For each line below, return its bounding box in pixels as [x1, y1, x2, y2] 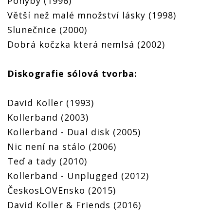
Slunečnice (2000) [7, 24, 87, 36]
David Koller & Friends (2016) [7, 199, 141, 211]
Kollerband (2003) [7, 111, 89, 124]
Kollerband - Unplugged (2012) [7, 170, 149, 182]
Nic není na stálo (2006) [7, 141, 116, 153]
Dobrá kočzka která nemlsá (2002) [7, 38, 165, 51]
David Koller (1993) [7, 97, 94, 109]
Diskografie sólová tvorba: [7, 68, 137, 80]
